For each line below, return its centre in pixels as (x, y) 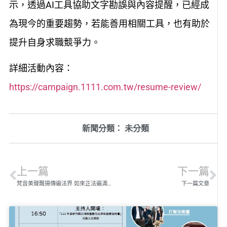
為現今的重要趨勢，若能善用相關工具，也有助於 (109, 23)
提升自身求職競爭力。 (54, 42)
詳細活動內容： (41, 68)
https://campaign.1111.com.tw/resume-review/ (105, 87)
